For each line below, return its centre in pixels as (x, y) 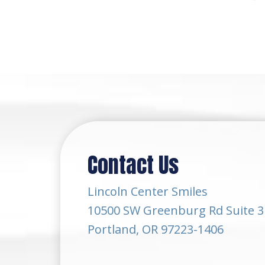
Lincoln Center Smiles (148, 191)
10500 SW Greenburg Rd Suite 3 (176, 210)
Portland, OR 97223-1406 (156, 229)
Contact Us (133, 165)
